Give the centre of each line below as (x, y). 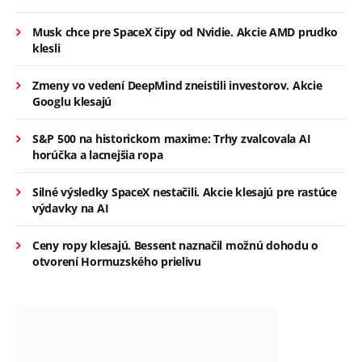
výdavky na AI (71, 208)
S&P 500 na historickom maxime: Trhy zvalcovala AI (172, 138)
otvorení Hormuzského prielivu (117, 261)
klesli (46, 48)
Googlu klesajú (72, 101)
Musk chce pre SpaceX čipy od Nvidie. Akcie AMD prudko (185, 32)
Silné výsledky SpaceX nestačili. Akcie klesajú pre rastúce (185, 192)
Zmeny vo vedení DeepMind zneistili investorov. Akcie (177, 85)
